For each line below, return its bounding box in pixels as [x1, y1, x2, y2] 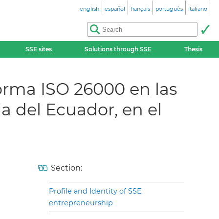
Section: [51, 163, 82, 173]
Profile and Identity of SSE [49, 186, 142, 196]
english [80, 5, 99, 12]
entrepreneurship [49, 198, 113, 207]
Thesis [184, 45, 203, 53]
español [105, 5, 125, 12]
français [131, 5, 150, 12]
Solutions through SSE [85, 45, 152, 53]
